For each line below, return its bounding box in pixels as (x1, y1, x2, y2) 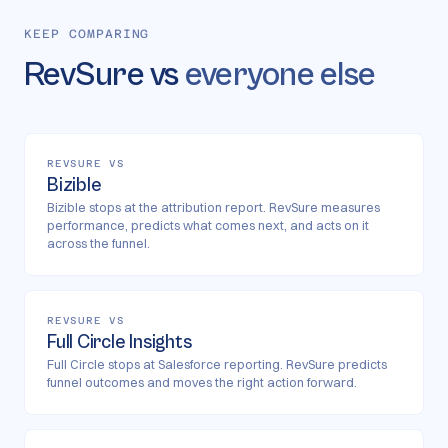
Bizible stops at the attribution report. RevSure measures (47, 200, 380, 215)
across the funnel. (47, 236, 150, 251)
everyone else (184, 55, 376, 95)
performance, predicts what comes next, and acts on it (47, 218, 369, 233)
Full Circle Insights (47, 331, 192, 353)
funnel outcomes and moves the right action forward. (47, 375, 357, 390)
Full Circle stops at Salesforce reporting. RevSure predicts (47, 357, 387, 372)
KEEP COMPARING (24, 27, 150, 41)
